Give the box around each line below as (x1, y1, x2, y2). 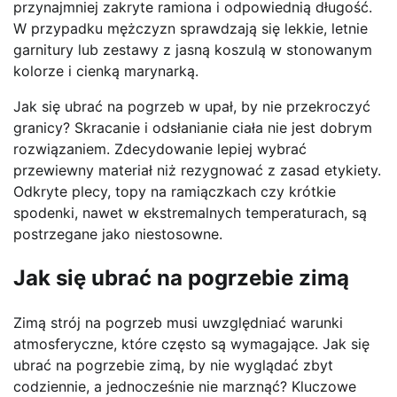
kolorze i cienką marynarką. (13, 62, 198, 81)
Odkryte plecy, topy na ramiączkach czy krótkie (13, 183, 336, 201)
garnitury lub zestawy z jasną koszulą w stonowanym (13, 41, 372, 59)
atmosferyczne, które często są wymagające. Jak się (13, 335, 370, 354)
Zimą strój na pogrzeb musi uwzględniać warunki (13, 314, 343, 332)
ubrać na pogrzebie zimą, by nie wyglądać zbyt (13, 356, 333, 375)
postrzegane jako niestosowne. (13, 225, 222, 244)
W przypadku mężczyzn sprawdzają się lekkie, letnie (13, 19, 368, 38)
